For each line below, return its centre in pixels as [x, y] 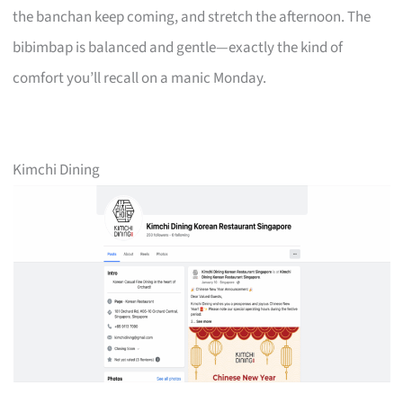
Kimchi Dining [57, 170]
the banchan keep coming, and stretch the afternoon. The [192, 17]
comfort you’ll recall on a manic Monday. [140, 78]
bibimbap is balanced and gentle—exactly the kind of [178, 47]
